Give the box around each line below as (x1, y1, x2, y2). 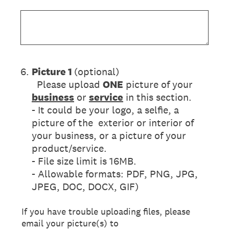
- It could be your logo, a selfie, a (32, 103, 179, 117)
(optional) (74, 65, 119, 78)
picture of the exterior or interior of (32, 116, 194, 129)
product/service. (32, 142, 107, 155)
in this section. (123, 90, 192, 104)
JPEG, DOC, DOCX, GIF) (32, 180, 139, 193)
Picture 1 (32, 65, 74, 78)
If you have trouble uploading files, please (21, 205, 190, 217)
